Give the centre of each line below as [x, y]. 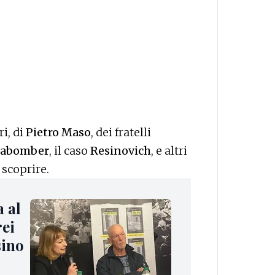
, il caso [70, 150]
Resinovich [121, 150]
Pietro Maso [58, 132]
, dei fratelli [121, 132]
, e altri [169, 150]
